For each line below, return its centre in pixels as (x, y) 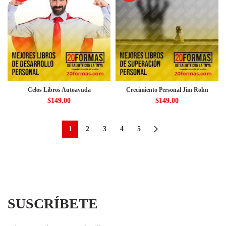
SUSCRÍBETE (53, 204)
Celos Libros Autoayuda (59, 90)
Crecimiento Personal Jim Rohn (167, 90)
